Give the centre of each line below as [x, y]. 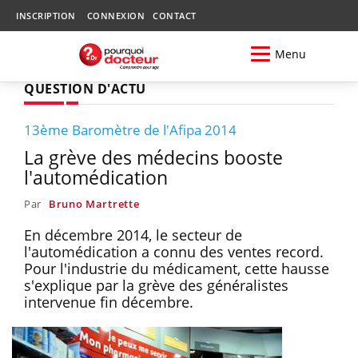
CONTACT [175, 16]
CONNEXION [115, 16]
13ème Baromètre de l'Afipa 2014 [130, 129]
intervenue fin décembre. [113, 302]
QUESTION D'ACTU [85, 88]
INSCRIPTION [46, 16]
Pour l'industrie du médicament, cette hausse [177, 268]
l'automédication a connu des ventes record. [174, 251]
